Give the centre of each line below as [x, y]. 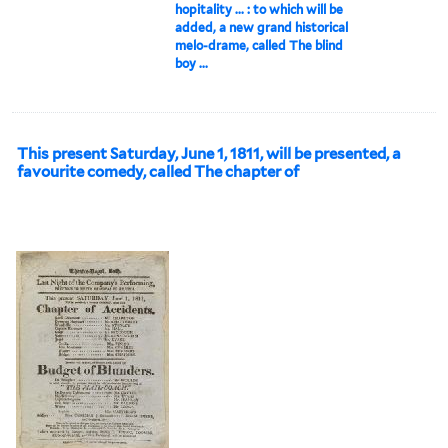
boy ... [192, 63]
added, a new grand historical [262, 27]
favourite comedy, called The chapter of [158, 171]
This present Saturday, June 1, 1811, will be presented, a [209, 153]
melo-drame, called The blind [259, 45]
